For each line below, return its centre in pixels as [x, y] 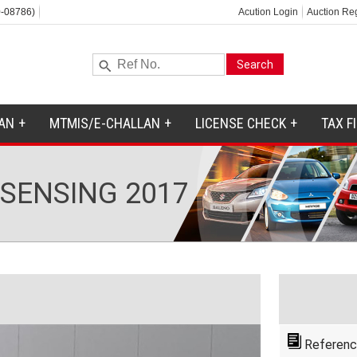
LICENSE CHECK [240, 123]
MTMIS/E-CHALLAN [104, 123]
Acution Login [268, 12]
